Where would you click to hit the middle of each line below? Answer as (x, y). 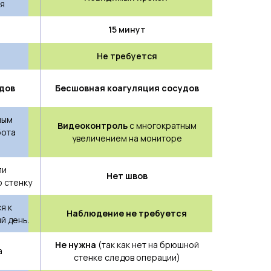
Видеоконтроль (93, 126)
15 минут (127, 29)
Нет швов (127, 176)
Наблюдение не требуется (127, 213)
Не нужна (75, 245)
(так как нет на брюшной (147, 245)
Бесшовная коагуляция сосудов (127, 88)
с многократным (163, 126)
